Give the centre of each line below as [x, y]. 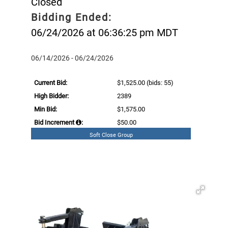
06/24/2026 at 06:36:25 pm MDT [105, 32]
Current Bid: [51, 82]
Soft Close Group [111, 135]
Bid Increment [55, 122]
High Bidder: [51, 96]
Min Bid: [46, 109]
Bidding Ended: [72, 17]
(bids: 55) [160, 82]
